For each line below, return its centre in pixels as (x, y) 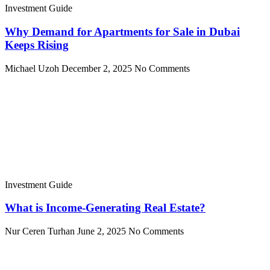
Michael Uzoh (33, 68)
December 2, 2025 (98, 68)
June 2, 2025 (103, 231)
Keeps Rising (37, 45)
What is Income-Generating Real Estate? (105, 208)
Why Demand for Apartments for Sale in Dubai (122, 32)
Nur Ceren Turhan (41, 231)
